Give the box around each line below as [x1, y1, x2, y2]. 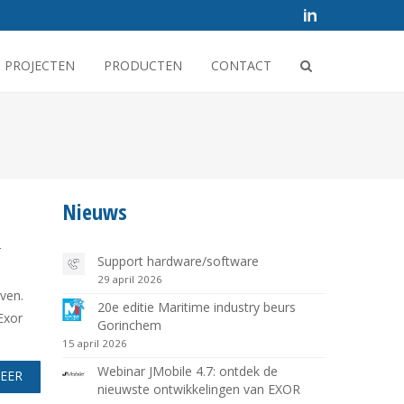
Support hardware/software [96, 252, 259, 270]
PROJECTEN [5, 57, 75, 74]
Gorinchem [96, 317, 161, 334]
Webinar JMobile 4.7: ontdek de [96, 363, 278, 380]
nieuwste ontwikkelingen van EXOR [96, 381, 300, 398]
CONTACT [211, 57, 271, 74]
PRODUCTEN [104, 57, 182, 74]
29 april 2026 [96, 272, 162, 286]
